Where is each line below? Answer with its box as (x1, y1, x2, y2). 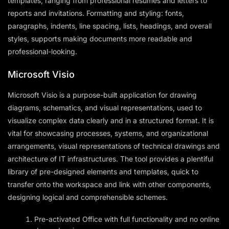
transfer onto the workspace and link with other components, (8, 179, 211, 189)
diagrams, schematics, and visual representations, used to (8, 103, 202, 112)
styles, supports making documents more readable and (8, 34, 192, 43)
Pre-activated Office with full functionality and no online (34, 214, 220, 223)
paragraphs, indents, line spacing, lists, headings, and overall (8, 21, 212, 30)
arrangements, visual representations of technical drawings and (8, 141, 220, 150)
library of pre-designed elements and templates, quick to (8, 167, 198, 176)
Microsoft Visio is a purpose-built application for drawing (8, 90, 197, 99)
